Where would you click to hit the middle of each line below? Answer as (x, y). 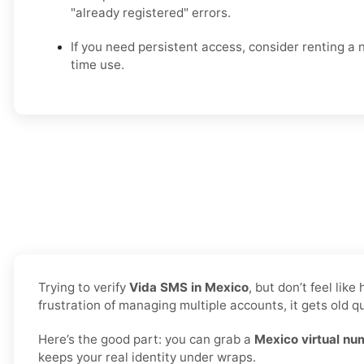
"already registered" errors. (151, 13)
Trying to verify (84, 288)
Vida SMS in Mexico (189, 288)
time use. (97, 65)
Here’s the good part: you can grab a (146, 340)
